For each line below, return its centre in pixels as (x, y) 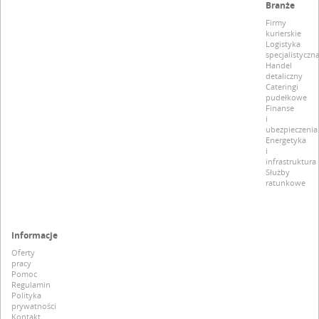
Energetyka (286, 140)
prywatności (34, 305)
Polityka (26, 295)
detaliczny (284, 75)
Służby (277, 172)
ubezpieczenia (291, 129)
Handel (278, 65)
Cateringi (282, 86)
